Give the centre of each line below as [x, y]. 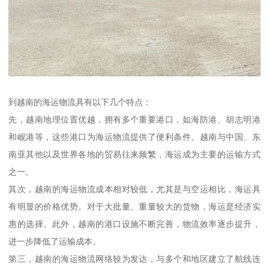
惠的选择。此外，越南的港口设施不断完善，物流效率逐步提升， [134, 224]
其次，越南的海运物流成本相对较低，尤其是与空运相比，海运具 [134, 189]
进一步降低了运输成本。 [55, 241]
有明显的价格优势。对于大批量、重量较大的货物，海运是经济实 [134, 206]
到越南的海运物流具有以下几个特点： [80, 102]
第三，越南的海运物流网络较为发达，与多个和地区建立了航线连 [134, 258]
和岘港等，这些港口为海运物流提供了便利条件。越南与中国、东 [134, 137]
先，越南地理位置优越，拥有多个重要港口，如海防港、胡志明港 [134, 119]
